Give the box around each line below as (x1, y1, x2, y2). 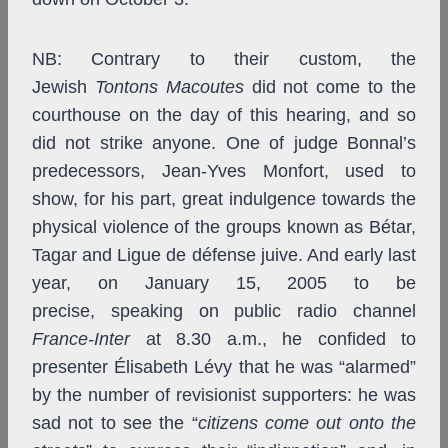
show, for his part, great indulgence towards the (32, 189, 416, 210)
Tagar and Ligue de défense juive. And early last (32, 245, 416, 266)
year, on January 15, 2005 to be (32, 273, 416, 294)
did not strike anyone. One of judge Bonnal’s (32, 133, 416, 154)
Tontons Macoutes (94, 77, 244, 98)
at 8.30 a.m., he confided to (130, 329, 416, 350)
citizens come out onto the (197, 413, 417, 434)
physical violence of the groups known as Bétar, (32, 217, 416, 238)
